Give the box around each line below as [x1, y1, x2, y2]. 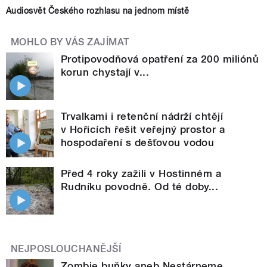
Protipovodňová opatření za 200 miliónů [61, 52, 259, 65]
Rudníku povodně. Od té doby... [61, 180, 219, 193]
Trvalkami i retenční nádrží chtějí [61, 110, 223, 122]
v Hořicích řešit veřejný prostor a [61, 123, 225, 135]
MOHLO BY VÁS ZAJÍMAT [11, 36, 130, 48]
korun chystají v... [61, 66, 150, 78]
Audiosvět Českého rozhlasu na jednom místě [6, 5, 190, 15]
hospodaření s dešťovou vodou [61, 136, 215, 148]
